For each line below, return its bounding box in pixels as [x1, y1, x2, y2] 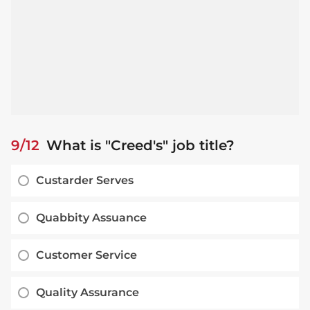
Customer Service [36, 248, 137, 262]
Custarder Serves [36, 174, 134, 188]
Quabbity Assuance [36, 211, 147, 225]
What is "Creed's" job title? [42, 137, 235, 154]
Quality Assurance [36, 286, 139, 300]
